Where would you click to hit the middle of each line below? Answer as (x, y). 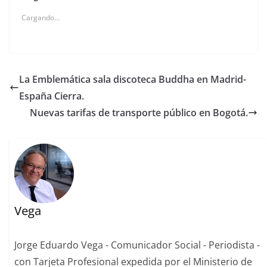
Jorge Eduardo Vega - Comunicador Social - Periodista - (137, 245)
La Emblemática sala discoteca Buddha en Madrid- (133, 79)
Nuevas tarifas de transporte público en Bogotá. (139, 113)
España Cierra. (52, 96)
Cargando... (41, 18)
